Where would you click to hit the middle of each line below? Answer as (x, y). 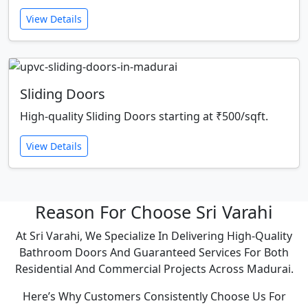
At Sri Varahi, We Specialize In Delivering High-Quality (154, 236)
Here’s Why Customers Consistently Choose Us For (154, 297)
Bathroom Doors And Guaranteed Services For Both (154, 253)
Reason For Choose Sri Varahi (154, 212)
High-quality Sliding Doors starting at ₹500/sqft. (144, 117)
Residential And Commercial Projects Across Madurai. (154, 269)
